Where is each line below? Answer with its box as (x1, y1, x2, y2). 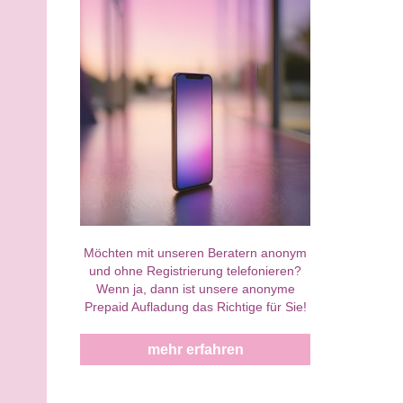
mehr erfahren (147, 342, 244, 358)
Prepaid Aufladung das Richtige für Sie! (84, 300, 307, 315)
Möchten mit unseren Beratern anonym (84, 246, 307, 261)
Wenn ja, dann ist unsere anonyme (95, 282, 295, 297)
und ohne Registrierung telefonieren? (89, 264, 301, 279)
